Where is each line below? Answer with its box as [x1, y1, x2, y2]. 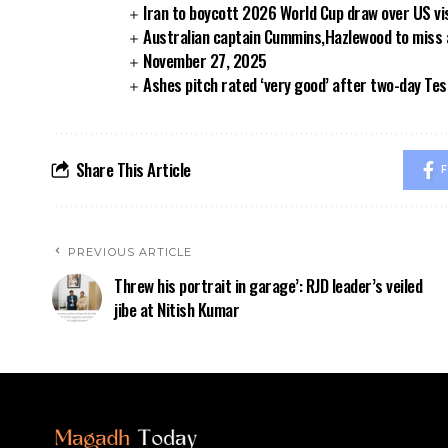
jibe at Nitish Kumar [114, 296, 239, 322]
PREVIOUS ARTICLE [68, 244, 193, 259]
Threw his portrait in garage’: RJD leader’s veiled [114, 272, 422, 298]
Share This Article [75, 156, 191, 182]
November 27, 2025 [143, 47, 267, 73]
